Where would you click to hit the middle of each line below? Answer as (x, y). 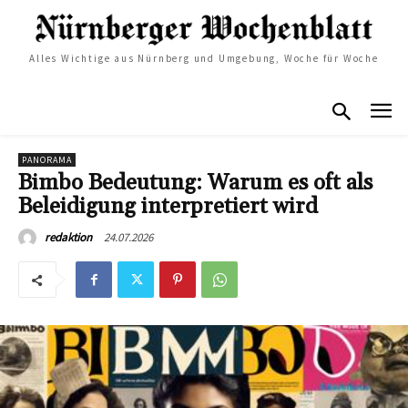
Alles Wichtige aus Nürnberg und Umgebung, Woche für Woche (204, 58)
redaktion (68, 238)
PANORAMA (47, 160)
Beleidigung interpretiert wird (168, 207)
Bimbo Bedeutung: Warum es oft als (195, 184)
